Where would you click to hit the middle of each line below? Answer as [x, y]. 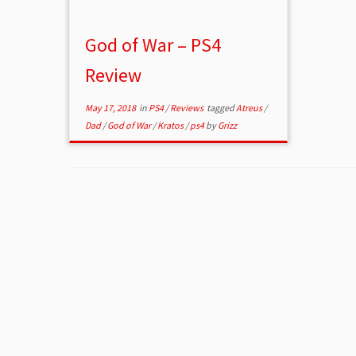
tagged [221, 108]
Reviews [188, 108]
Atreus [250, 108]
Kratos [172, 126]
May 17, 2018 [111, 108]
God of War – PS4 [153, 45]
